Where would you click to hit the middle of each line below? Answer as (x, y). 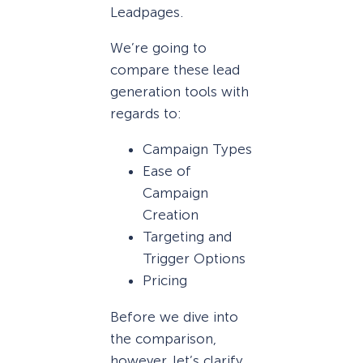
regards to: (146, 114)
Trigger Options (194, 259)
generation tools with (179, 92)
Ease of (167, 171)
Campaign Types (197, 149)
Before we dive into (174, 316)
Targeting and (187, 237)
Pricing (165, 281)
